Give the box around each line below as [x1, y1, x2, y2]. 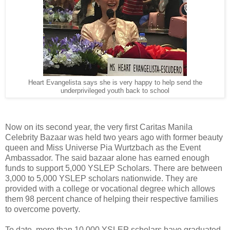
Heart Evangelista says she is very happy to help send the [28, 79, 202, 86]
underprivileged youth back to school [61, 87, 169, 94]
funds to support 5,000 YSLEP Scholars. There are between [5, 164, 222, 173]
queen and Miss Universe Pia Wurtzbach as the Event [5, 143, 201, 152]
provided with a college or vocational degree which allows [5, 184, 215, 194]
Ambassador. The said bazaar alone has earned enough [5, 154, 209, 163]
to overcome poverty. [5, 205, 82, 214]
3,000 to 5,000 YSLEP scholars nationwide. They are [5, 174, 198, 183]
